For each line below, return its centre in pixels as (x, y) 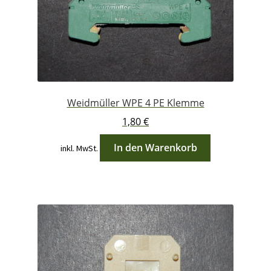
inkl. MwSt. (79, 148)
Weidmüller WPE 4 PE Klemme (135, 103)
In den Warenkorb (155, 147)
